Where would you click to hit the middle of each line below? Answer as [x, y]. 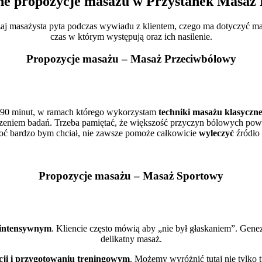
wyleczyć [216, 133]
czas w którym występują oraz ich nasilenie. [131, 36]
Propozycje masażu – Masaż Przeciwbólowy [131, 59]
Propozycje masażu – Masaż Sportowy [131, 175]
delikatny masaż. [131, 239]
